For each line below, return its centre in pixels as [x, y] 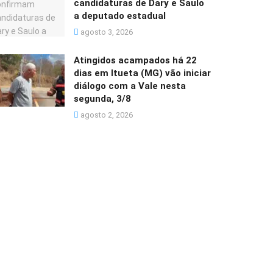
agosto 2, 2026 [106, 115]
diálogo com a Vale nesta [130, 86]
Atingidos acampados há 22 [135, 61]
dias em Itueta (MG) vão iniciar [142, 73]
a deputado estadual [120, 16]
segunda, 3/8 [102, 99]
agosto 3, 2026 [106, 32]
